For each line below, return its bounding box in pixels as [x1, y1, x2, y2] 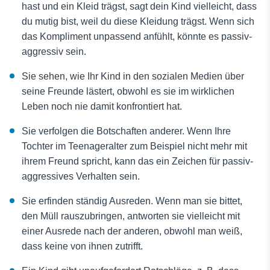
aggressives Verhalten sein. [22, 171, 140, 181]
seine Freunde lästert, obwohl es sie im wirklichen [22, 86, 234, 96]
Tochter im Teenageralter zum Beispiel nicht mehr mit [22, 141, 247, 151]
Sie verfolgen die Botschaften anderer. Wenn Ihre [22, 126, 231, 136]
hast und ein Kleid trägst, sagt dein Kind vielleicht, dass [22, 1, 257, 11]
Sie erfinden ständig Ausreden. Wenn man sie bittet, [22, 196, 242, 206]
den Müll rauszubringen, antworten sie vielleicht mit [22, 211, 240, 221]
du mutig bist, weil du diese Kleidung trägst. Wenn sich [22, 16, 254, 27]
